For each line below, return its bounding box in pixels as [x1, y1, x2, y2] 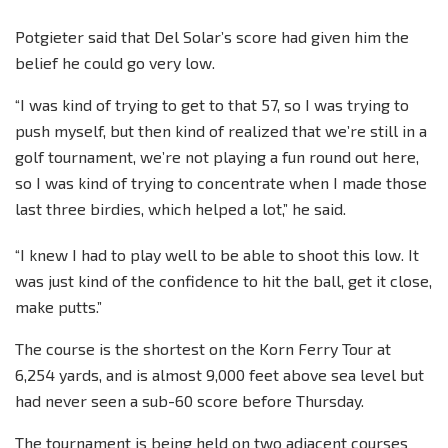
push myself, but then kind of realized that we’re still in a [15, 120, 427, 140]
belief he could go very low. [15, 52, 215, 72]
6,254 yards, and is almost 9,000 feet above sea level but [15, 364, 424, 384]
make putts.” [15, 296, 102, 316]
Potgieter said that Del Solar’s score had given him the [15, 26, 409, 46]
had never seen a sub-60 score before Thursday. [15, 390, 364, 410]
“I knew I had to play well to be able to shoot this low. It [15, 244, 419, 264]
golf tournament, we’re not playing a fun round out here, [15, 146, 419, 166]
